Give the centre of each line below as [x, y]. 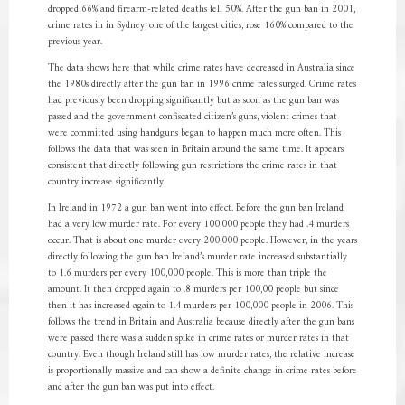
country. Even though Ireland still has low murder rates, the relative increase [201, 355]
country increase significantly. [106, 182]
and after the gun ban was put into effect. [131, 387]
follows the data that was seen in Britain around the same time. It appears [195, 150]
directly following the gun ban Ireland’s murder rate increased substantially [197, 257]
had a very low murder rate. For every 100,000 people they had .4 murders [198, 225]
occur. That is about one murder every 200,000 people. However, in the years [202, 241]
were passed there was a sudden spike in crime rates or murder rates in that [198, 339]
